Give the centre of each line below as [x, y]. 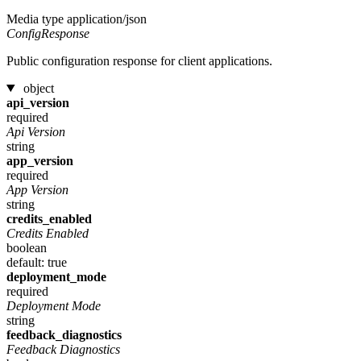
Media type [35, 19]
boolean [27, 247]
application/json [107, 19]
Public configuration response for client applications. [139, 60]
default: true [37, 262]
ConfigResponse [48, 33]
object [38, 88]
